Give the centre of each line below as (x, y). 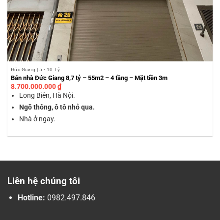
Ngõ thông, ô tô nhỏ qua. (57, 107)
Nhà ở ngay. (38, 119)
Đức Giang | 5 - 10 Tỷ (35, 69)
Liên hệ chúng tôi (44, 181)
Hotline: (31, 198)
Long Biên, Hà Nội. (47, 96)
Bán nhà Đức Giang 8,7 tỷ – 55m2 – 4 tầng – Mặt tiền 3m (89, 78)
